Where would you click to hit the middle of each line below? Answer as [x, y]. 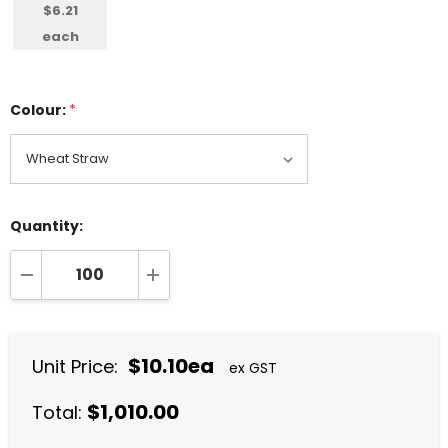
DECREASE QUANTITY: [111, 299]
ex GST [253, 368]
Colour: [38, 110]
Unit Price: [75, 367]
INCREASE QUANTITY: [237, 299]
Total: [57, 413]
